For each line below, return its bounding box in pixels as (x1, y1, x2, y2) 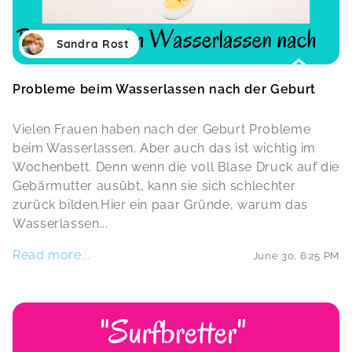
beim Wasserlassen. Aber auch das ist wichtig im (13, 141, 317, 156)
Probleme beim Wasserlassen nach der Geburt (13, 82, 316, 97)
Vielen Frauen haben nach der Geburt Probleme (13, 122, 311, 137)
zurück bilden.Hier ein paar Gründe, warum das (13, 197, 308, 212)
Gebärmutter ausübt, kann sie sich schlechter (13, 178, 296, 193)
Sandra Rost (57, 37, 130, 51)
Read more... (13, 247, 90, 262)
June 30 (252, 249, 295, 262)
